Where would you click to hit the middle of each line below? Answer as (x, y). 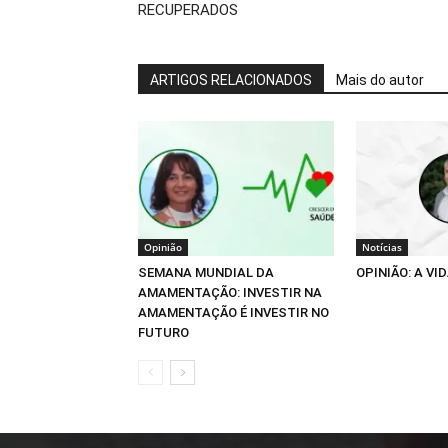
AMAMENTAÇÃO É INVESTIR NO (233, 312)
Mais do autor (380, 80)
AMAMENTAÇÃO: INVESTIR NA (230, 292)
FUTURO (163, 332)
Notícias (382, 246)
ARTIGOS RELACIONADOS (231, 80)
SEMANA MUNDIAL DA (206, 272)
